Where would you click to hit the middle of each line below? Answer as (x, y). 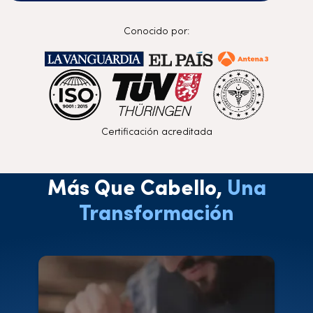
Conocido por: (156, 30)
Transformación (156, 211)
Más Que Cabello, (137, 186)
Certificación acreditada (156, 131)
